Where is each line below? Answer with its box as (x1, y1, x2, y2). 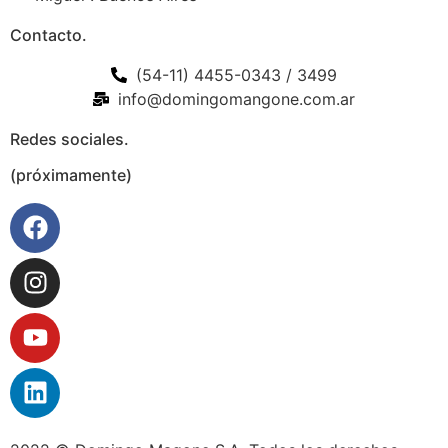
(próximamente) (10, 164, 132, 185)
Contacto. (10, 24, 87, 45)
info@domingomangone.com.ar (118, 88, 355, 109)
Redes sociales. (10, 128, 129, 149)
